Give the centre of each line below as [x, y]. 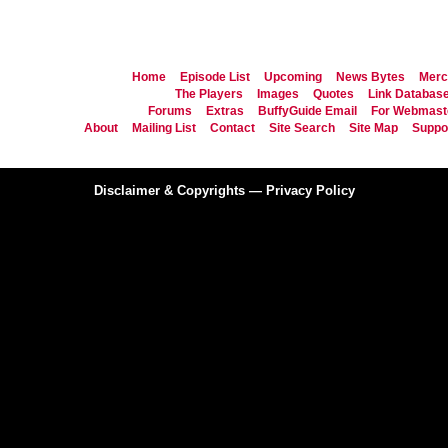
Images [277, 94]
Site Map [373, 128]
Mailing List [163, 128]
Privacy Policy [310, 190]
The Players [208, 94]
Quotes [333, 94]
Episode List [214, 77]
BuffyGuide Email [307, 111]
